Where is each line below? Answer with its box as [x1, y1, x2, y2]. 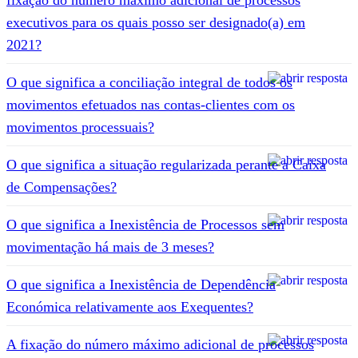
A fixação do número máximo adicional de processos [6, 336, 314, 352]
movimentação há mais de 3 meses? [6, 238, 214, 255]
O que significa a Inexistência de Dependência [6, 276, 276, 292]
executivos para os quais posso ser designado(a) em [6, 14, 305, 30]
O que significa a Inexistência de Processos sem [6, 216, 284, 233]
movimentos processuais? [6, 118, 154, 135]
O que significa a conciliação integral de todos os [6, 74, 292, 90]
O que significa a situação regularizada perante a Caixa [6, 156, 326, 173]
